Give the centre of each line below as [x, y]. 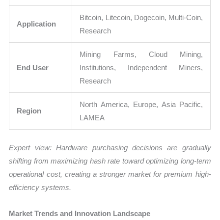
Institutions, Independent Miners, [141, 68]
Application [37, 24]
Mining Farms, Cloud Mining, [141, 55]
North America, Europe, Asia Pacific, [141, 105]
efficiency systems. [40, 187]
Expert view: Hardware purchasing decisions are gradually [110, 147]
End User [33, 68]
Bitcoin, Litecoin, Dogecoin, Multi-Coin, [141, 18]
